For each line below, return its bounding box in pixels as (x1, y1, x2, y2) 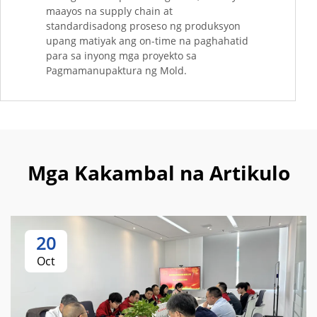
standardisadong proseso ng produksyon (46, 19, 241, 33)
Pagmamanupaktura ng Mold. (46, 64, 187, 78)
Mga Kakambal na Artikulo (27, 159, 290, 187)
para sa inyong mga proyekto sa (46, 49, 197, 63)
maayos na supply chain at (46, 4, 173, 18)
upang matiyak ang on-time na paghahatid (46, 34, 248, 48)
